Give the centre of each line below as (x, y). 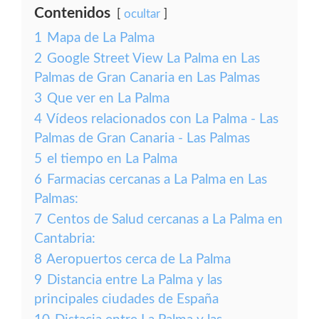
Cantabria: (65, 239)
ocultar (142, 14)
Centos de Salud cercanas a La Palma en (165, 220)
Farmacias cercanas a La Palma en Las (157, 180)
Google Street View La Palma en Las (153, 59)
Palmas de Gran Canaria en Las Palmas (147, 78)
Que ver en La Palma (108, 99)
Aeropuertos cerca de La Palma (138, 260)
